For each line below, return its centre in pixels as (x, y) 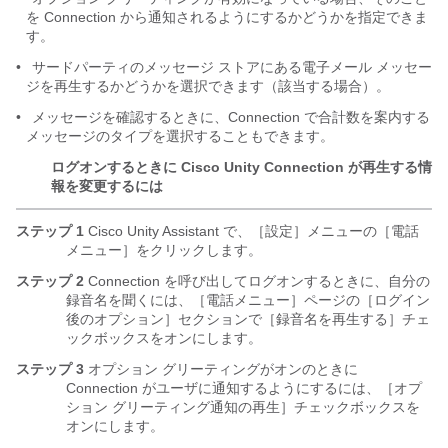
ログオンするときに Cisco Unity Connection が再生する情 (241, 167)
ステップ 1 (50, 231)
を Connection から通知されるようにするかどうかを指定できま (227, 17)
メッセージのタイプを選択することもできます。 (180, 136)
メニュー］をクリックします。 (164, 250)
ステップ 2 (50, 281)
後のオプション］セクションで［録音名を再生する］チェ (248, 319)
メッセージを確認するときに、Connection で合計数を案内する (229, 117)
